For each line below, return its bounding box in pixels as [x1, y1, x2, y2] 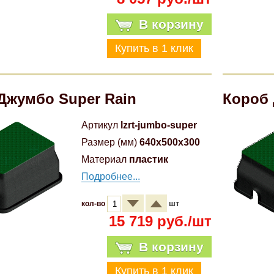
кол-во [81, 199, 108, 208]
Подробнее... [81, 171, 141, 182]
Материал [81, 154, 127, 165]
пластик [129, 154, 169, 165]
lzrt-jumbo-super [120, 120, 198, 130]
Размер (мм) [81, 137, 138, 147]
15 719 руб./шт [108, 213, 212, 229]
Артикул [81, 120, 119, 130]
